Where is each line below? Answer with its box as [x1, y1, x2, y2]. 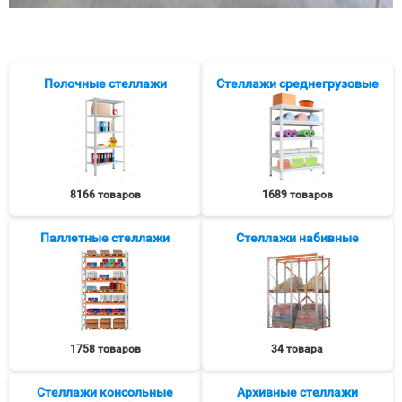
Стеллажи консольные [37, 385, 173, 399]
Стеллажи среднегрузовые [215, 76, 379, 91]
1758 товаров [69, 343, 141, 355]
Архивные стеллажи [236, 385, 358, 399]
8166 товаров [69, 188, 141, 201]
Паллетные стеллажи [40, 231, 170, 245]
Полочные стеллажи [43, 76, 167, 91]
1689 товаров [261, 188, 333, 201]
